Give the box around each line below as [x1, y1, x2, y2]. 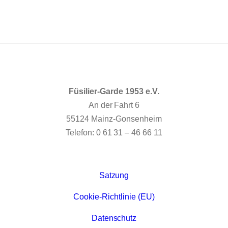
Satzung [99, 171, 129, 180]
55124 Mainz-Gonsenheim [66, 115, 162, 124]
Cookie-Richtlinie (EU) [73, 192, 155, 202]
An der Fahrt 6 [88, 101, 140, 110]
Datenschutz [91, 214, 137, 223]
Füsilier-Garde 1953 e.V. [69, 87, 159, 96]
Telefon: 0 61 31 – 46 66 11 [65, 128, 163, 137]
